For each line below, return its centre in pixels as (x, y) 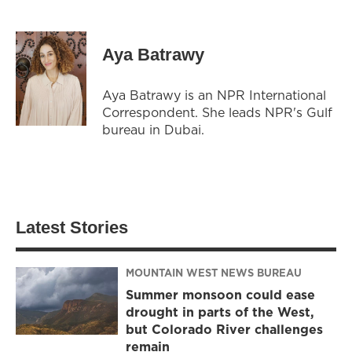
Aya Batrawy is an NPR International (214, 95)
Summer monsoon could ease (220, 295)
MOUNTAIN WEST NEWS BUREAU (214, 273)
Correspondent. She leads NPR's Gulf (217, 112)
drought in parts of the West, (220, 312)
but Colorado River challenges (224, 330)
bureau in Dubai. (153, 129)
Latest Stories (72, 227)
